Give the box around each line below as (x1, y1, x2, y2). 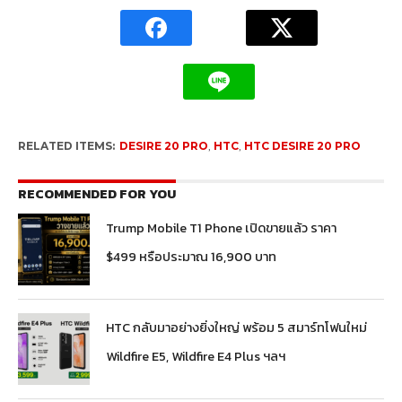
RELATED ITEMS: (17, 138, 115, 153)
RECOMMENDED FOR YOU (17, 183, 176, 204)
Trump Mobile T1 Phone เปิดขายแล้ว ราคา (106, 217, 337, 238)
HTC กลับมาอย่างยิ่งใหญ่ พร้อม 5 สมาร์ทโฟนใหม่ (106, 317, 368, 337)
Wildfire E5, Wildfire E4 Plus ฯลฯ (106, 345, 286, 366)
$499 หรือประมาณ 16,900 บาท (106, 246, 277, 267)
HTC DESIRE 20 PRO (243, 138, 361, 153)
